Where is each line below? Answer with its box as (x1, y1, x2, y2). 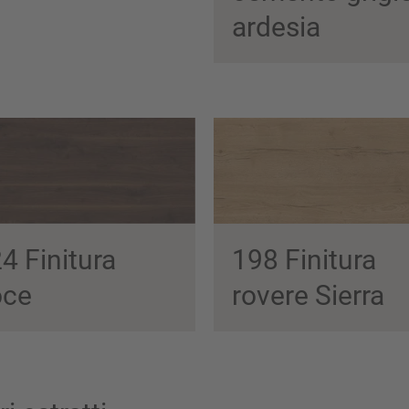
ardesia (232, 10, 320, 43)
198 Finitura (232, 243, 376, 276)
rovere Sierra (232, 278, 384, 311)
